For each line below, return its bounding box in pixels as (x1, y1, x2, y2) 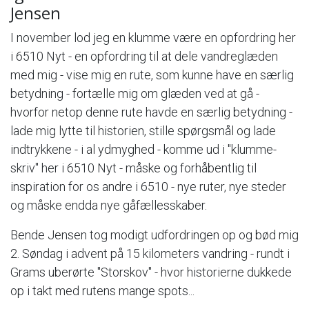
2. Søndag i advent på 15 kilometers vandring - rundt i (10, 246, 290, 261)
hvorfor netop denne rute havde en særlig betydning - (10, 105, 292, 120)
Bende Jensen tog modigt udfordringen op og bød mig (10, 228, 299, 243)
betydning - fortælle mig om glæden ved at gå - (10, 86, 259, 101)
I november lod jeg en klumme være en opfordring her (10, 30, 296, 46)
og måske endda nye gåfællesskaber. (10, 198, 207, 213)
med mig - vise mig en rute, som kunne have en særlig (10, 68, 294, 83)
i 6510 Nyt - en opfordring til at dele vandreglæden (10, 49, 278, 64)
